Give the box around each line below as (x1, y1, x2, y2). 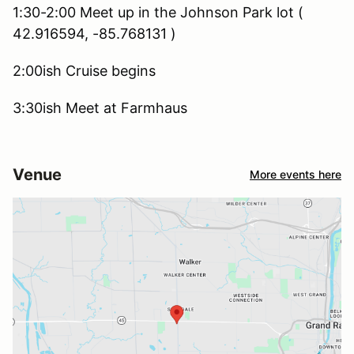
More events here (250, 168, 341, 182)
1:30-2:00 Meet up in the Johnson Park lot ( (13, 3, 303, 21)
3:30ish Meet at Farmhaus (13, 99, 187, 116)
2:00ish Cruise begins (13, 62, 156, 79)
